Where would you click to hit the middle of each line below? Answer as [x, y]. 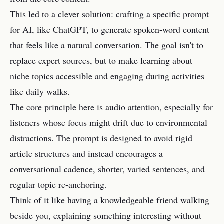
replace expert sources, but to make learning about [101, 60]
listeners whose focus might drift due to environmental [109, 122]
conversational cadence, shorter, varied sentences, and [107, 169]
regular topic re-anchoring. [58, 184]
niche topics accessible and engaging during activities [107, 76]
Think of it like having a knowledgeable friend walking [110, 200]
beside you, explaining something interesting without [106, 215]
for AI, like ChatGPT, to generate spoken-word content [110, 29]
